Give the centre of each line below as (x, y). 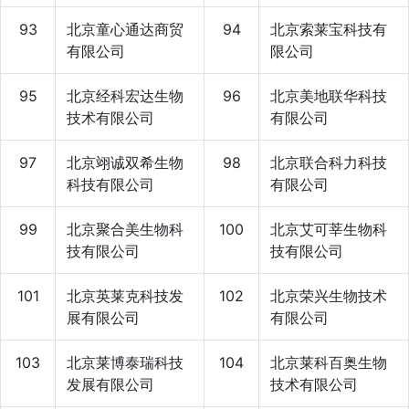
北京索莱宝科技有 (329, 29)
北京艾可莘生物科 (329, 229)
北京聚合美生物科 (125, 229)
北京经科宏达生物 (125, 95)
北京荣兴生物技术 (329, 295)
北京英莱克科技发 (125, 295)
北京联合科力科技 (329, 162)
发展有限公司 (110, 384)
